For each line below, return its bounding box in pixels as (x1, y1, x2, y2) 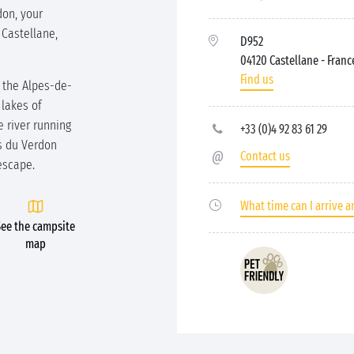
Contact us (240, 149, 290, 164)
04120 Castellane (240, 53, 321, 68)
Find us (240, 72, 273, 87)
